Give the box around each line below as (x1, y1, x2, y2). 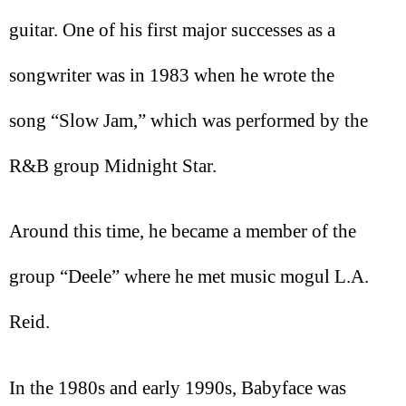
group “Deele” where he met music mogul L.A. (9, 266, 369, 288)
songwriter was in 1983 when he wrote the (9, 63, 334, 86)
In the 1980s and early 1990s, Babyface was (9, 376, 346, 399)
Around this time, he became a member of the (9, 220, 356, 243)
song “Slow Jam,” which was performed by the (9, 109, 368, 131)
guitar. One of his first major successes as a (9, 18, 335, 41)
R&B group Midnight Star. (9, 154, 217, 177)
